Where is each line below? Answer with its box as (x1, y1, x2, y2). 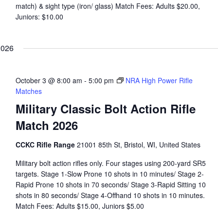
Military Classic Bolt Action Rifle (15, 100, 196, 117)
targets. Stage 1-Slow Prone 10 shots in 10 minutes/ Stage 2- (15, 169, 204, 179)
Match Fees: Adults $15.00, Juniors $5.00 (15, 201, 144, 211)
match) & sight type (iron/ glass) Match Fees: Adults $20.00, (15, 1, 200, 11)
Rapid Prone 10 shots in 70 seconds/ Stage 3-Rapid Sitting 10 (15, 180, 206, 189)
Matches (15, 86, 42, 96)
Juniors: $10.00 (15, 12, 63, 21)
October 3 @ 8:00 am (15, 75, 82, 85)
